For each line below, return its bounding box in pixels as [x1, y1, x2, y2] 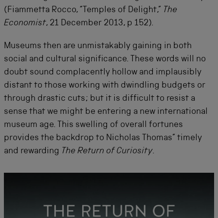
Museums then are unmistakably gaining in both [4, 42, 192, 51]
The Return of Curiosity [61, 147, 152, 156]
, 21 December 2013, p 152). [46, 19, 154, 28]
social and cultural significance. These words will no [4, 55, 206, 64]
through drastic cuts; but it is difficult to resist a [4, 94, 195, 103]
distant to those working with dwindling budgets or [4, 81, 205, 90]
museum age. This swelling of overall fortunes [4, 121, 183, 129]
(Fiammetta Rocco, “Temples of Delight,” [4, 6, 163, 15]
